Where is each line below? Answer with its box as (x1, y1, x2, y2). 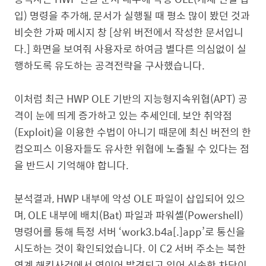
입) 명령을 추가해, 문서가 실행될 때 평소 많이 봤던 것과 (14, 8, 250, 23)
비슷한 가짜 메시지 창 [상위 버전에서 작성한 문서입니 (14, 24, 243, 40)
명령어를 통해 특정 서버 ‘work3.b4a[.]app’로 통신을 (14, 224, 245, 239)
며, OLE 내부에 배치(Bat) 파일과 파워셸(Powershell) (14, 207, 243, 223)
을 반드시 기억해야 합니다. (14, 157, 131, 173)
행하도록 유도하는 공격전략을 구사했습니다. (14, 58, 207, 73)
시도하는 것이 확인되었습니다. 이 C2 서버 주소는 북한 (14, 240, 246, 256)
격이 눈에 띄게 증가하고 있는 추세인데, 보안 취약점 (14, 107, 232, 123)
